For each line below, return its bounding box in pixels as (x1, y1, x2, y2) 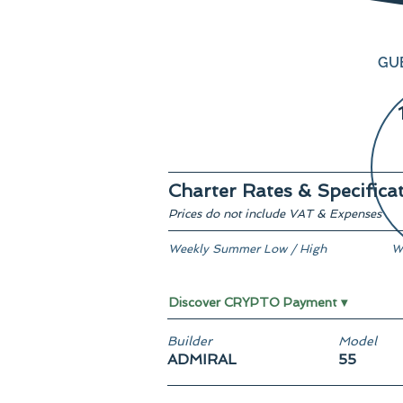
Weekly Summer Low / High (168, 242, 327, 255)
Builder (167, 334, 212, 348)
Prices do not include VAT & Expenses (168, 207, 381, 220)
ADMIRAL (167, 351, 237, 368)
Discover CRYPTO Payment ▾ (169, 295, 347, 309)
